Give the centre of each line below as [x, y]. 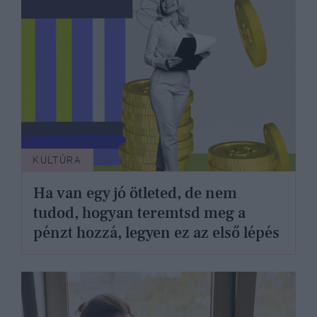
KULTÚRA [57, 160]
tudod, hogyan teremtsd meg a [139, 213]
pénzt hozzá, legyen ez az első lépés [156, 232]
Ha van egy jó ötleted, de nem [135, 193]
